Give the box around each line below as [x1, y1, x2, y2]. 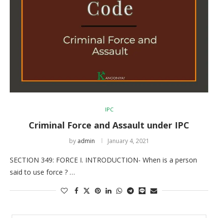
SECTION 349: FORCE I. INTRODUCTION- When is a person [10, 155, 197, 164]
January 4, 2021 [107, 136, 149, 145]
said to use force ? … [10, 167, 75, 177]
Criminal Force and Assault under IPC [29, 119, 189, 131]
